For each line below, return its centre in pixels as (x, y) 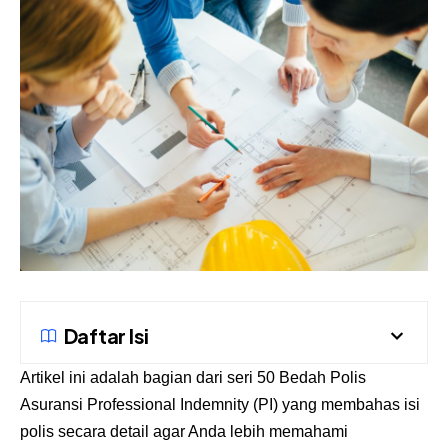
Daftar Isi (106, 336)
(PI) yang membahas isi (334, 405)
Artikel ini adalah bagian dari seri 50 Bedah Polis (193, 378)
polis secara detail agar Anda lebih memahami (184, 432)
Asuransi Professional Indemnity (134, 405)
